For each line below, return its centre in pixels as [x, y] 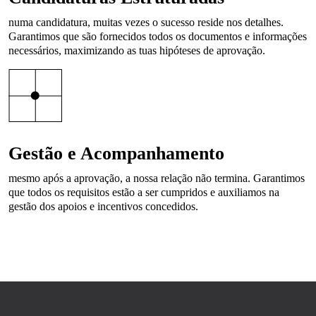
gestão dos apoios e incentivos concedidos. [103, 206]
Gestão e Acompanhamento [116, 153]
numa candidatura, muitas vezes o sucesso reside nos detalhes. [146, 22]
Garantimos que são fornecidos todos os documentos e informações [158, 36]
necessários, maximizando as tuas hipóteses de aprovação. [137, 50]
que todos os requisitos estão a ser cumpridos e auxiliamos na [144, 192]
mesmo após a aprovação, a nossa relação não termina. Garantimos [157, 178]
